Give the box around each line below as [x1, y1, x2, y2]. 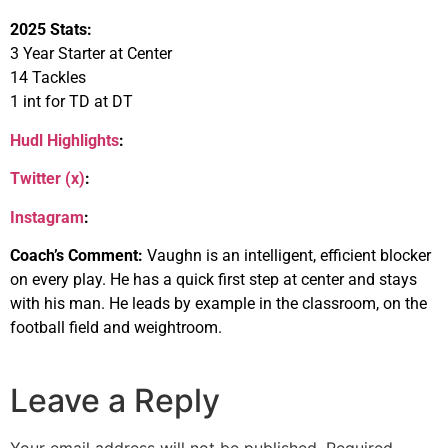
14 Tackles [10, 68, 86, 88]
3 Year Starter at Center [10, 44, 172, 64]
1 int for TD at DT [10, 92, 133, 112]
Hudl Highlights [10, 130, 119, 150]
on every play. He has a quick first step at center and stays [10, 270, 417, 290]
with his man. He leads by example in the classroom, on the [10, 294, 427, 314]
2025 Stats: [10, 20, 92, 40]
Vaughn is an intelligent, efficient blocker [143, 246, 431, 266]
